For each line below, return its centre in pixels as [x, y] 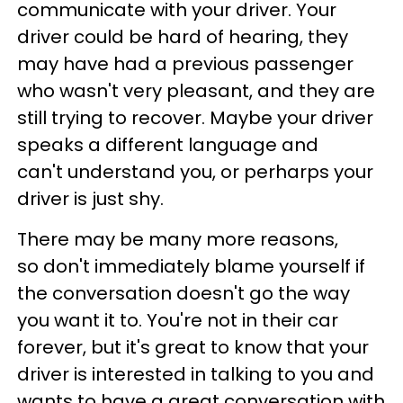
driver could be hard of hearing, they [183, 37]
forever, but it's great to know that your [193, 347]
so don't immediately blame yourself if [191, 266]
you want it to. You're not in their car [178, 320]
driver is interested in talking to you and [196, 374]
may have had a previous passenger [185, 64]
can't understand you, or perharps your [195, 172]
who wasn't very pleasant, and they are [196, 91]
